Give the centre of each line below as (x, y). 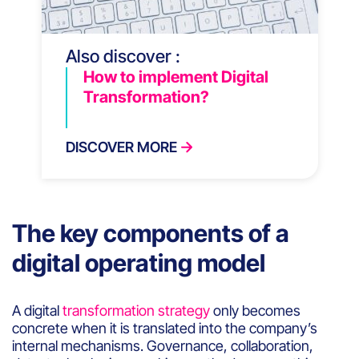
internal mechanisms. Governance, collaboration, (163, 345)
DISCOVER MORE (121, 147)
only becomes (255, 310)
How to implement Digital (175, 77)
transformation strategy (136, 310)
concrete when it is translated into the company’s (165, 328)
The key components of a (151, 233)
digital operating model (139, 262)
